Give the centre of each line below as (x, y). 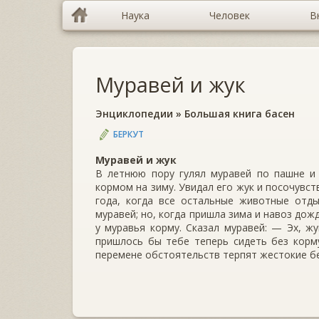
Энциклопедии (134, 114)
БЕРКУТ (129, 134)
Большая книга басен (240, 114)
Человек (230, 15)
